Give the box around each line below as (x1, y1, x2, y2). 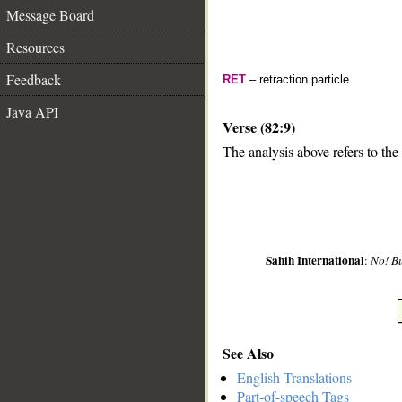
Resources (6, 38, 65, 57)
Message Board (6, 5, 94, 24)
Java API (6, 102, 58, 121)
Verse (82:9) (223, 117, 295, 137)
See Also (223, 342, 274, 363)
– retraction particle (246, 73, 349, 86)
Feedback (6, 70, 61, 89)
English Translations (237, 368, 352, 388)
